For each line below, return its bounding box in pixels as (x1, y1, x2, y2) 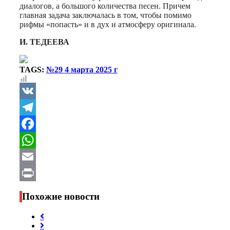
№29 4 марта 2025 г (46, 65, 118, 74)
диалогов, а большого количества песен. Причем (20, 2, 190, 11)
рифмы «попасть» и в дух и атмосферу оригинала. (20, 20, 196, 29)
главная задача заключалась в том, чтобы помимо (20, 11, 191, 20)
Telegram (20, 119, 52, 128)
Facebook (20, 136, 53, 145)
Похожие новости (22, 191, 100, 202)
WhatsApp (20, 152, 57, 161)
